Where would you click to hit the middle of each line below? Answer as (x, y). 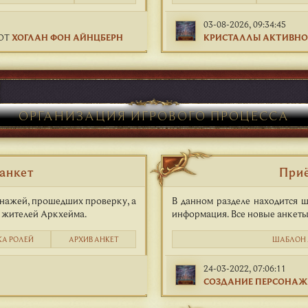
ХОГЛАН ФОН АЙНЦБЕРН (67, 37)
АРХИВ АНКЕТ (93, 239)
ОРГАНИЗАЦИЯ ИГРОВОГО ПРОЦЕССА (154, 115)
